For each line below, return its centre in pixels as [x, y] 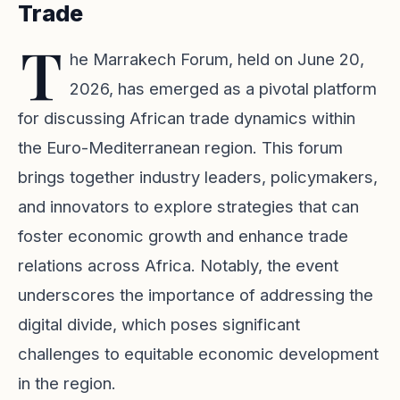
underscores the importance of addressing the [196, 295]
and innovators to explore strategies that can [188, 206]
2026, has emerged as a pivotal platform [223, 88]
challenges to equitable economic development [198, 354]
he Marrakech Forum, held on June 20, [217, 59]
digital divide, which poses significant [159, 324]
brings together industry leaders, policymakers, [198, 177]
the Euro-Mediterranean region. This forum [180, 147]
